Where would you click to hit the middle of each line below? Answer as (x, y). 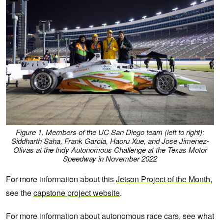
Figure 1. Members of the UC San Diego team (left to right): (110, 132)
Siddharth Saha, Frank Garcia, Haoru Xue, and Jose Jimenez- (110, 140)
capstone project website (77, 193)
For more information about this (61, 179)
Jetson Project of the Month (163, 179)
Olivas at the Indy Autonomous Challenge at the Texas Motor (110, 149)
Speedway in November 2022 (110, 158)
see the (20, 193)
